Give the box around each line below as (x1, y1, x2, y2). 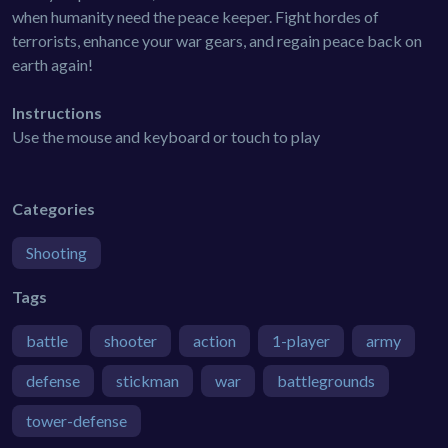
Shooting (26, 243, 87, 263)
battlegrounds (277, 371, 375, 391)
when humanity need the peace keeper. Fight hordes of (12, 7, 379, 27)
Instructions (12, 103, 102, 123)
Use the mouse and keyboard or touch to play (12, 127, 320, 147)
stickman (116, 371, 179, 391)
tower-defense (26, 411, 127, 431)
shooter (104, 331, 157, 351)
